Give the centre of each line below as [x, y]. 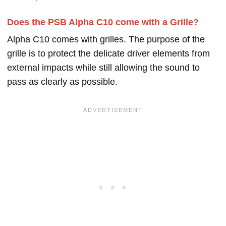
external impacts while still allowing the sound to [103, 68]
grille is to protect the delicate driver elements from [108, 54]
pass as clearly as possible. [62, 82]
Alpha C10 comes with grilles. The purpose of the [106, 40]
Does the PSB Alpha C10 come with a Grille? [103, 22]
